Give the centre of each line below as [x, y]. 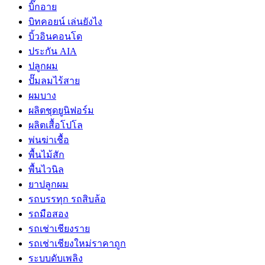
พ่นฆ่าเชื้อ [49, 140]
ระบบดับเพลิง [56, 258]
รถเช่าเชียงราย [59, 228]
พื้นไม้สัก [46, 154]
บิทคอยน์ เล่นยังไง [65, 21]
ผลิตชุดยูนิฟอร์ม [61, 110]
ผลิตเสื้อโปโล [56, 125]
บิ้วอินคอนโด [55, 36]
